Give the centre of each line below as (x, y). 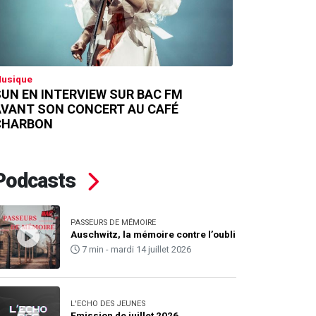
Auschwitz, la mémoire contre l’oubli (153, 235)
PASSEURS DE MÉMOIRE (113, 223)
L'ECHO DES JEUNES (108, 304)
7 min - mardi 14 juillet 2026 (135, 250)
